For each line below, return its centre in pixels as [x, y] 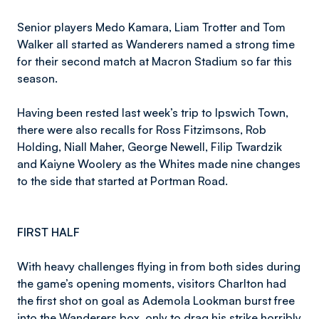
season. [37, 78]
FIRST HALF [48, 232]
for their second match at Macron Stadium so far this [155, 61]
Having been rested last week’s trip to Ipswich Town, [153, 113]
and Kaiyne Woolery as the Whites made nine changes [159, 164]
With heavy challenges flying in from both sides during [159, 266]
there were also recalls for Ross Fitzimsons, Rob [142, 130]
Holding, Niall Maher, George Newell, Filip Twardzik [150, 147]
